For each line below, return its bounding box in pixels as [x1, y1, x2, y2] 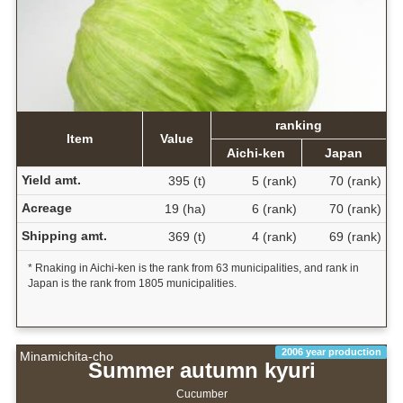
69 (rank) [328, 228, 381, 244]
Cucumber [175, 387, 228, 400]
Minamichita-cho [20, 348, 113, 363]
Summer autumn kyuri [87, 357, 316, 382]
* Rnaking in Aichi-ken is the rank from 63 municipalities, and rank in [27, 261, 359, 274]
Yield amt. [21, 172, 81, 187]
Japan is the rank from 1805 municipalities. [27, 276, 237, 290]
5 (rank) [251, 173, 297, 188]
